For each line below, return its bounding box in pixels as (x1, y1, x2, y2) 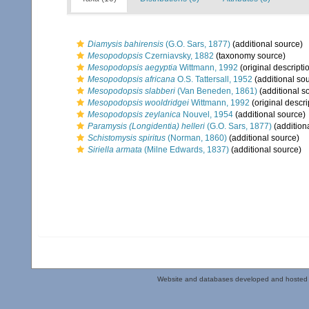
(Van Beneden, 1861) (175, 86, 257, 96)
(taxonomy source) (214, 51, 286, 61)
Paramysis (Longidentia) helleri (88, 121, 205, 131)
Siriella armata (88, 145, 142, 154)
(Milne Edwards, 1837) (142, 145, 229, 154)
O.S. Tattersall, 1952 (175, 74, 252, 84)
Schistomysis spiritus (88, 133, 166, 143)
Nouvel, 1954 (181, 110, 233, 119)
